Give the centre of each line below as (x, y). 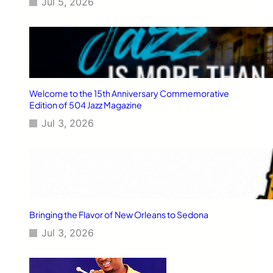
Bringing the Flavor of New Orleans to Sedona (119, 214)
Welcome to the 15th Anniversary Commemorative (129, 93)
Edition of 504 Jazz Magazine (86, 105)
